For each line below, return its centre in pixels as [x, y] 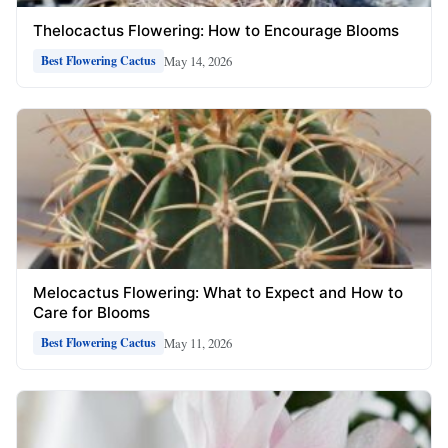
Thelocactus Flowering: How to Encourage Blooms [216, 31]
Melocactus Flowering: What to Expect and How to [218, 293]
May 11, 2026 [198, 342]
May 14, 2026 [198, 60]
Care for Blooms [91, 313]
